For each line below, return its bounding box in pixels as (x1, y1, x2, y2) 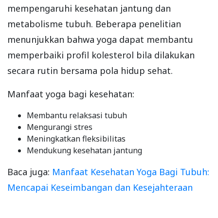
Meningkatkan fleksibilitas (27, 133, 126, 145)
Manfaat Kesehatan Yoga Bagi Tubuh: (52, 166, 209, 178)
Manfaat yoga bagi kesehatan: (7, 88, 134, 100)
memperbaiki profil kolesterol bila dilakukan (7, 49, 195, 61)
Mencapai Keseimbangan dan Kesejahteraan (7, 182, 193, 194)
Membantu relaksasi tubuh (27, 110, 127, 121)
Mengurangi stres (27, 122, 92, 133)
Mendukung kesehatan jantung (27, 145, 142, 156)
